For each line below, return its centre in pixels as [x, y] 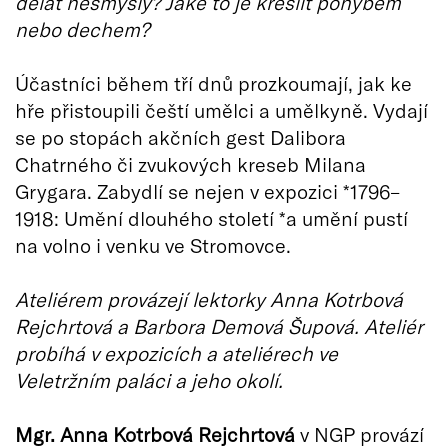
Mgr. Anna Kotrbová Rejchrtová [155, 433]
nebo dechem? [82, 28]
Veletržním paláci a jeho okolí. [149, 379]
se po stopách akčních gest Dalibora [180, 136]
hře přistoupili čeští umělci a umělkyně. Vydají [221, 109]
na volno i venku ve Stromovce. [153, 244]
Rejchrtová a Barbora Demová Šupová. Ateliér [219, 325]
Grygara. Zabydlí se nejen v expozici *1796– [207, 190]
